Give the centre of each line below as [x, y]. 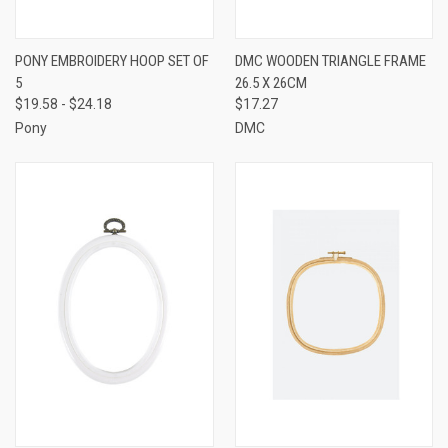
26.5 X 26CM [270, 82]
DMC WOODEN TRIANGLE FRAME [330, 60]
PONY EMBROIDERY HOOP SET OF [112, 60]
